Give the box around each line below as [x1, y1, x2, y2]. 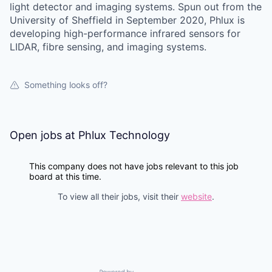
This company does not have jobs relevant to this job [29, 161, 239, 171]
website [181, 191, 212, 202]
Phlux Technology [78, 129, 170, 141]
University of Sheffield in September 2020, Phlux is [10, 14, 245, 26]
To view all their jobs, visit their [58, 191, 181, 202]
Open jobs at [10, 129, 78, 141]
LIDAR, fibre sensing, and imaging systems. [10, 41, 206, 53]
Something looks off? [24, 80, 107, 90]
